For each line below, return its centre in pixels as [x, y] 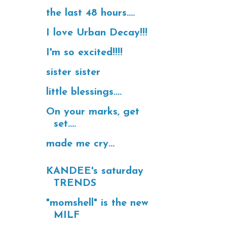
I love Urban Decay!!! [97, 33]
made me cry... [80, 144]
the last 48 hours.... [90, 13]
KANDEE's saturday [95, 171]
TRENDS [75, 183]
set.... [65, 124]
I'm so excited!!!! [84, 52]
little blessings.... [84, 92]
